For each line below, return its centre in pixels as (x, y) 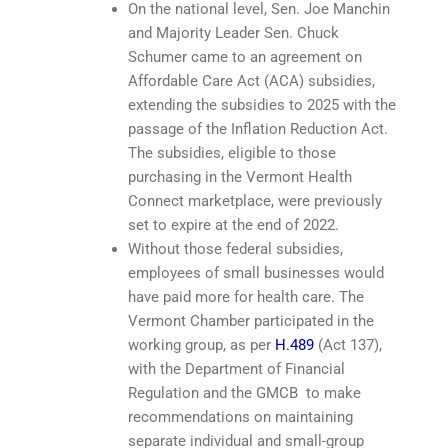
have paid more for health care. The (246, 296)
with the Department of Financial (236, 368)
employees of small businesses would (256, 272)
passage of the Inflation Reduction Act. (258, 128)
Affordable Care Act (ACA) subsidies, (251, 80)
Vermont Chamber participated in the (251, 320)
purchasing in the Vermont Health (240, 176)
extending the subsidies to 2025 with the (262, 104)
